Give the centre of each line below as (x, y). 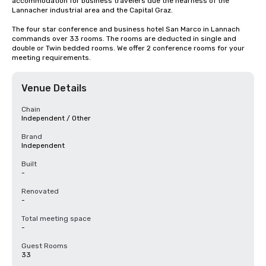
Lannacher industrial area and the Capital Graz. (92, 10)
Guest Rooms (45, 246)
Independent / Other (56, 118)
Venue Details (54, 88)
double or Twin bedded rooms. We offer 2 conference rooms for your (128, 48)
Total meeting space (56, 218)
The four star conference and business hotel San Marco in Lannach (126, 29)
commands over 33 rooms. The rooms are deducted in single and (124, 39)
